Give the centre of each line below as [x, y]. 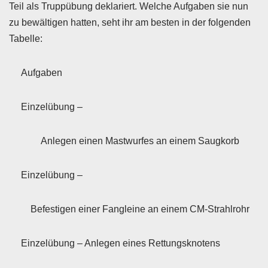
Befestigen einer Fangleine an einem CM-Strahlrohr [140, 209]
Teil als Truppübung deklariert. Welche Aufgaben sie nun [129, 6]
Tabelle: [26, 39]
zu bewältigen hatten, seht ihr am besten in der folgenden [130, 22]
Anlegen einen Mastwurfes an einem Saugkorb [140, 141]
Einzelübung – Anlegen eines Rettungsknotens [121, 243]
